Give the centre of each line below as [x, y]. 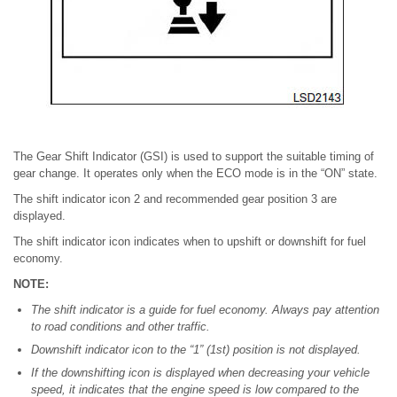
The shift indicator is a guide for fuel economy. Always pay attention [205, 310]
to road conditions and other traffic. [121, 327]
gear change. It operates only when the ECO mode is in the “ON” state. [195, 174]
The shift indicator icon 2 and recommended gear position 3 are [175, 199]
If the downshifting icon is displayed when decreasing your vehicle [200, 373]
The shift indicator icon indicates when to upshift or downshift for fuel [190, 242]
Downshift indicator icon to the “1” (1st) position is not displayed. [196, 350]
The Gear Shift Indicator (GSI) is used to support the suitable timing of [194, 157]
